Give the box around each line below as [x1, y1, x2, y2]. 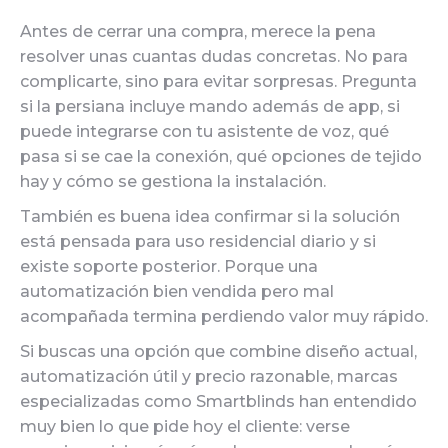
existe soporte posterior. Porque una [20, 257, 318, 276]
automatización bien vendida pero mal [20, 282, 334, 301]
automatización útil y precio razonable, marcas [20, 367, 398, 386]
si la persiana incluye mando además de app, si [20, 97, 400, 116]
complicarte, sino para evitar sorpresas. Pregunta [20, 72, 417, 91]
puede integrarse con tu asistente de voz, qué [20, 122, 389, 141]
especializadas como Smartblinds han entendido [20, 392, 417, 411]
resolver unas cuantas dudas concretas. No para [20, 47, 408, 66]
